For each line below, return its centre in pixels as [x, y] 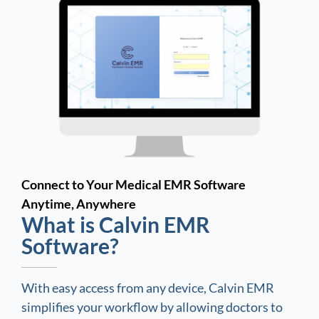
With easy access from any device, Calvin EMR [148, 288]
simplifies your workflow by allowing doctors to [152, 307]
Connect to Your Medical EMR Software [134, 185]
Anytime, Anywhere [79, 204]
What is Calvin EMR [116, 225]
